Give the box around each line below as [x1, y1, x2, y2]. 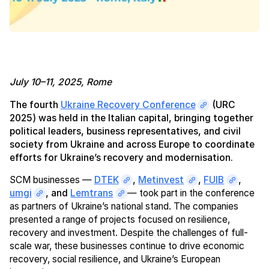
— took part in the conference [127, 187, 255, 199]
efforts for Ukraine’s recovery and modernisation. [9, 151, 233, 163]
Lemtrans [70, 187, 113, 199]
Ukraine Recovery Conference [60, 98, 196, 110]
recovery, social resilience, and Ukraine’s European [9, 253, 220, 265]
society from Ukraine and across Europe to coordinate [9, 138, 255, 150]
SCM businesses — [9, 174, 94, 186]
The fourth [9, 98, 61, 110]
